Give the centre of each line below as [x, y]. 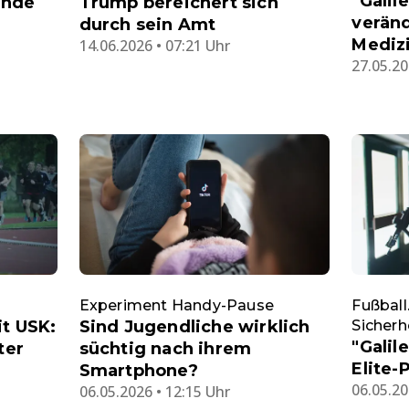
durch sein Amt [147, 24]
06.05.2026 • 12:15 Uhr [154, 392]
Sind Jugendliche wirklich [194, 327]
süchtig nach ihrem [165, 349]
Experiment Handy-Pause [177, 306]
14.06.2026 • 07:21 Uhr [154, 45]
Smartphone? [138, 371]
